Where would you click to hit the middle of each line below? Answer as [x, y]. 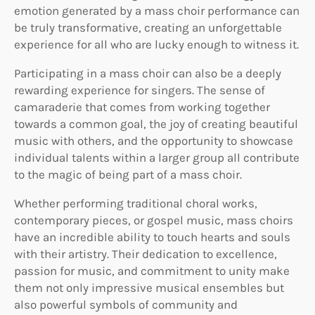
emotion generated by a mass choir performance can [157, 11]
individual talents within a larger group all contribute [157, 158]
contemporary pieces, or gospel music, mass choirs [154, 220]
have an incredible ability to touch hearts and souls [152, 237]
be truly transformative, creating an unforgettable [148, 28]
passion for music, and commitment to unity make [152, 271]
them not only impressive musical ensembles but [149, 288]
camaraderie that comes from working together [142, 107]
